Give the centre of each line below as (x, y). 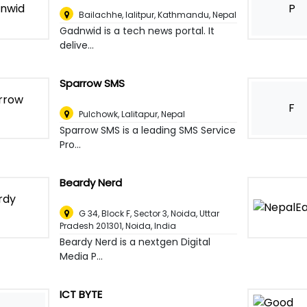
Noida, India (151, 226)
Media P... (82, 257)
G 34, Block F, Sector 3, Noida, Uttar (149, 214)
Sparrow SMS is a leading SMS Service (148, 131)
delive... (77, 46)
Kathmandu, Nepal (197, 15)
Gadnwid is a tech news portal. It (137, 31)
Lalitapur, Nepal (153, 114)
